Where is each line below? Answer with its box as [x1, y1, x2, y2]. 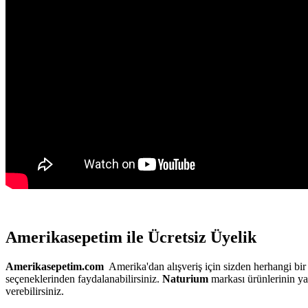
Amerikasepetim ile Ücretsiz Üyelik [5, 228, 256, 247]
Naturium [162, 273, 208, 285]
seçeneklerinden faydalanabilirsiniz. [5, 273, 162, 285]
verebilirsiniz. [5, 285, 64, 298]
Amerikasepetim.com [5, 261, 104, 273]
